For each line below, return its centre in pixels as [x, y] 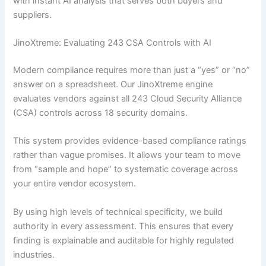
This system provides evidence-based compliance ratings [130, 141]
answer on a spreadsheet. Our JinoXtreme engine [113, 84]
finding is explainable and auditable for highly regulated [124, 240]
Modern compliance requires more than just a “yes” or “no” [132, 70]
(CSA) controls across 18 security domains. [101, 113]
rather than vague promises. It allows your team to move [127, 155]
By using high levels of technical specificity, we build [118, 212]
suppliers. [33, 15]
